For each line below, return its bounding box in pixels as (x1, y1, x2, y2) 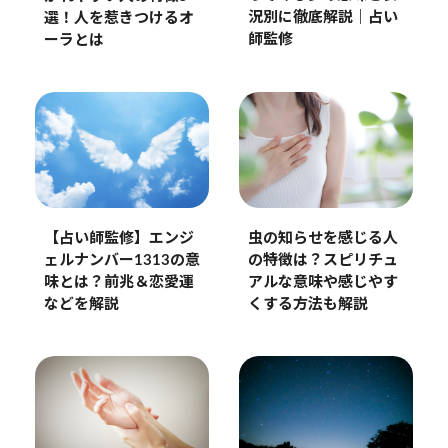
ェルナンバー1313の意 (43, 252, 200, 268)
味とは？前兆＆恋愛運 (43, 274, 194, 290)
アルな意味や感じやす (247, 274, 398, 290)
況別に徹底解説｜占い (247, 10, 398, 26)
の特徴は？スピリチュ (247, 252, 398, 268)
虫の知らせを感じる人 (247, 230, 398, 246)
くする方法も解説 (247, 296, 368, 312)
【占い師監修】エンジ (43, 230, 194, 246)
